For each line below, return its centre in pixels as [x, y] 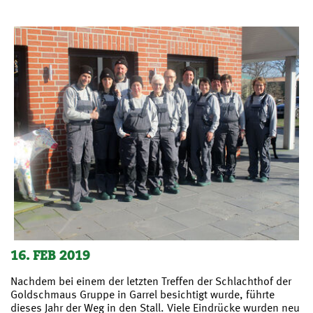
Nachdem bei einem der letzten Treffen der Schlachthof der [151, 281]
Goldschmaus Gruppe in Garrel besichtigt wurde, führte [143, 294]
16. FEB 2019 [50, 255]
